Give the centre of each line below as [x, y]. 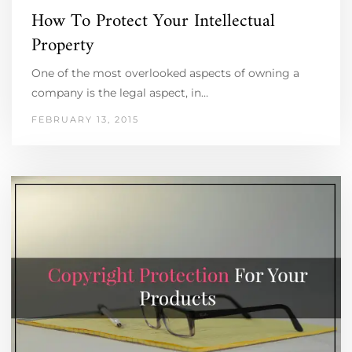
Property [63, 46]
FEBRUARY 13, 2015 [85, 119]
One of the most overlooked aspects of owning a [165, 73]
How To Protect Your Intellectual [153, 21]
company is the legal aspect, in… [120, 92]
